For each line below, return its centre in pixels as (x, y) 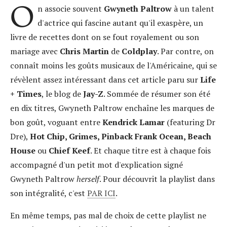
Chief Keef (69, 151)
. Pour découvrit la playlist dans (157, 179)
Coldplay (139, 51)
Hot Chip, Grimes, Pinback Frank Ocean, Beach (121, 137)
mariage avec (34, 51)
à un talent (193, 9)
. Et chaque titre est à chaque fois (150, 151)
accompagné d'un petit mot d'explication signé (97, 165)
